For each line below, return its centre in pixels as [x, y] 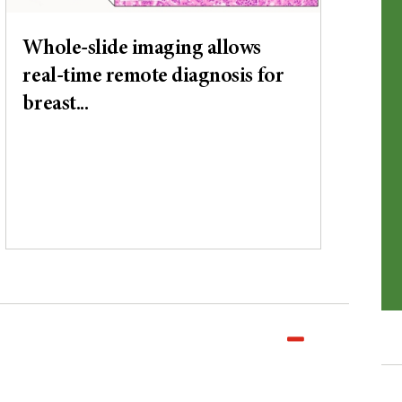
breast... [56, 105]
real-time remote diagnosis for [153, 77]
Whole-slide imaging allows [142, 49]
